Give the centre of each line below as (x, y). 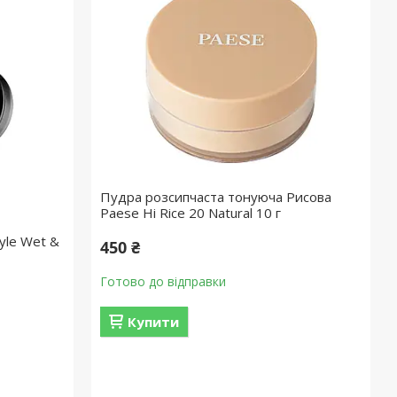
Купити (154, 322)
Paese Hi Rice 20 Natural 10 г (191, 213)
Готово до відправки (163, 281)
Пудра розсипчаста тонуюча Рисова (216, 197)
